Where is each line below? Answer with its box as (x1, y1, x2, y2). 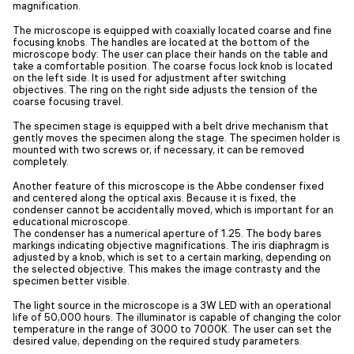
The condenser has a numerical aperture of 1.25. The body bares (13, 226, 322, 239)
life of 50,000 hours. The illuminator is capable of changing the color (13, 310, 341, 323)
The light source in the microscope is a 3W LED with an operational (13, 298, 331, 311)
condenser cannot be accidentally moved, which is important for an (13, 202, 333, 216)
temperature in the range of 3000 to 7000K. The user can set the (13, 322, 332, 335)
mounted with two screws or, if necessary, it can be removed (13, 142, 304, 156)
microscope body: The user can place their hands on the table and (13, 47, 328, 60)
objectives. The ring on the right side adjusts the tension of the (13, 82, 318, 96)
